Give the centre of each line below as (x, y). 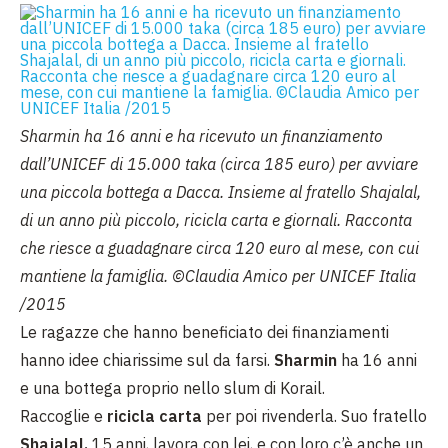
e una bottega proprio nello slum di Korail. (172, 388)
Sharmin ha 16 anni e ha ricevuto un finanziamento (201, 136)
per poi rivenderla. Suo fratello (316, 416)
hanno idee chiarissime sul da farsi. (147, 360)
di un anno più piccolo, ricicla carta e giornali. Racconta (216, 220)
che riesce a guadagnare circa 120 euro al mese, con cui (219, 248)
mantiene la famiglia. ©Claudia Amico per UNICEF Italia (218, 276)
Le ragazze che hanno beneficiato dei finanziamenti (204, 332)
